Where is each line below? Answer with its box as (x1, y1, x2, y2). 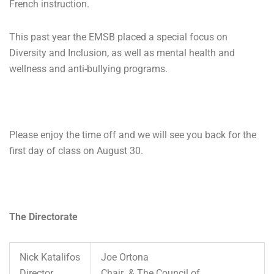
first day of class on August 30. (9, 144, 143, 157)
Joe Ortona (101, 251, 149, 263)
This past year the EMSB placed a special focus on (9, 31, 228, 43)
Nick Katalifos (20, 251, 80, 263)
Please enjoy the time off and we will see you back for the (9, 128, 256, 141)
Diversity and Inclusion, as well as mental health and (9, 46, 235, 59)
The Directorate (9, 210, 78, 223)
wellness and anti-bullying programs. (9, 62, 168, 75)
